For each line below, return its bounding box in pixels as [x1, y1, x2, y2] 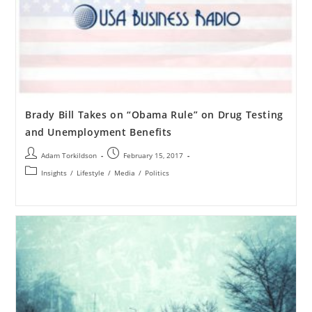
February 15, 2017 [123, 150, 183, 160]
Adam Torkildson [40, 150, 97, 160]
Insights [40, 167, 67, 178]
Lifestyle [76, 167, 104, 178]
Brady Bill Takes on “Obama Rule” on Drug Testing [24, 107, 283, 121]
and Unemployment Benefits [24, 125, 172, 139]
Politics [144, 167, 169, 178]
